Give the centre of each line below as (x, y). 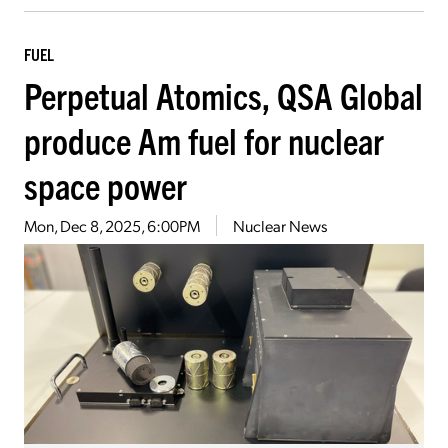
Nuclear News (280, 225)
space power (105, 184)
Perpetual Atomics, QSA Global (223, 94)
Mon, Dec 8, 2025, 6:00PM (112, 225)
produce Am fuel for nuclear (204, 139)
